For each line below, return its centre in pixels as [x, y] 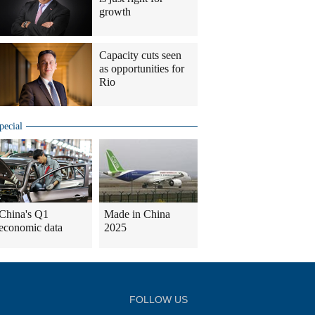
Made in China [137, 214]
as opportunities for [142, 69]
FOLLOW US [159, 300]
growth [115, 12]
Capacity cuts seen [140, 55]
